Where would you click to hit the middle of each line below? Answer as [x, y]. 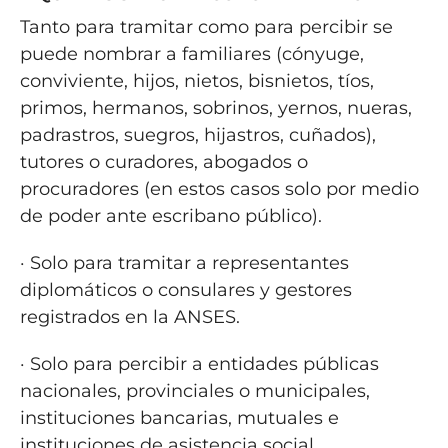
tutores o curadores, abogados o [163, 161]
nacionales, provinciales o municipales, [194, 390]
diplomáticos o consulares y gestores [185, 289]
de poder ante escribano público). [170, 215]
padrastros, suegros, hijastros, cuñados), [197, 134]
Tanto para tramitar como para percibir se [206, 26]
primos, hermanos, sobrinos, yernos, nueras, [215, 107]
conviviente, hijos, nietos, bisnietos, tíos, [196, 80]
